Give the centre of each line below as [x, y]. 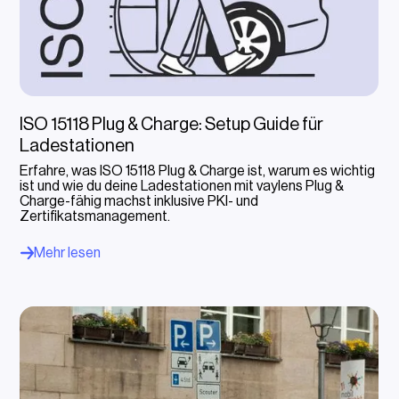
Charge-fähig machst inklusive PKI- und [139, 202]
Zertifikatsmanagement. [95, 217]
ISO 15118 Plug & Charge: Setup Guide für [172, 125]
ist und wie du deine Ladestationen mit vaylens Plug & [182, 187]
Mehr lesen [68, 253]
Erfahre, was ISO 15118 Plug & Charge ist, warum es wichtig [198, 171]
